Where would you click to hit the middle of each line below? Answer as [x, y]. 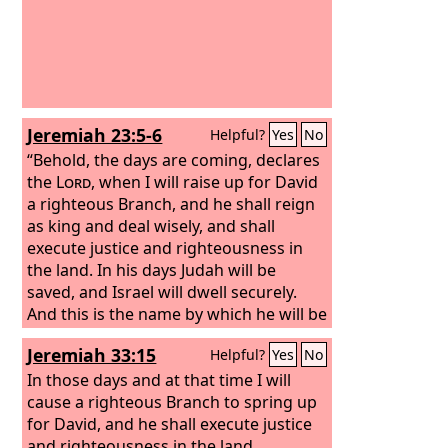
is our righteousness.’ [233, 335]
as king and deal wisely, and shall [151, 225]
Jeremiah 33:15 [92, 355]
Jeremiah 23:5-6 [95, 135]
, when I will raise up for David [205, 181]
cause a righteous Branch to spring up [172, 401]
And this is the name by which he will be [177, 313]
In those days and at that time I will [159, 379]
